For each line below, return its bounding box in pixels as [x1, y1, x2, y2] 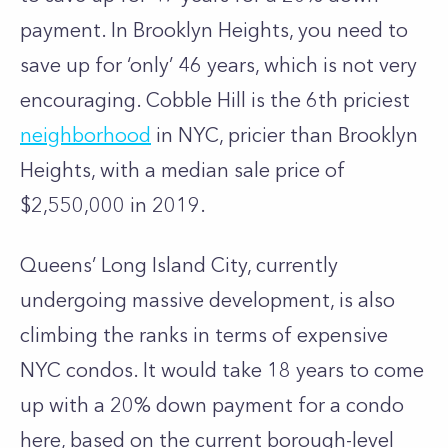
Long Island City [101, 253, 247, 277]
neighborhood [20, 123, 151, 147]
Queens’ [20, 253, 101, 277]
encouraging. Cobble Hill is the [20, 88, 306, 112]
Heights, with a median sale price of [20, 158, 345, 182]
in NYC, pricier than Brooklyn [151, 123, 418, 147]
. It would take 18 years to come [133, 358, 424, 382]
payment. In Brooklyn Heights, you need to [20, 18, 408, 42]
